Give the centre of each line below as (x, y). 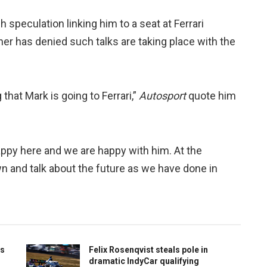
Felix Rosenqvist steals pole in (148, 250)
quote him (212, 96)
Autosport (164, 96)
